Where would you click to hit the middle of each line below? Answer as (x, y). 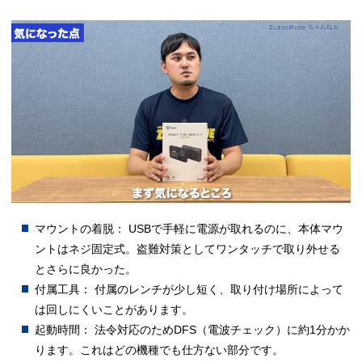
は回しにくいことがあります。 (114, 309)
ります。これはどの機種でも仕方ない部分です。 (160, 349)
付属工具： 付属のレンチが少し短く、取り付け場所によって (189, 289)
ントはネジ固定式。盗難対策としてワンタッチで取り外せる (188, 248)
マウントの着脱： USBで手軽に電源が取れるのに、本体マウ (189, 228)
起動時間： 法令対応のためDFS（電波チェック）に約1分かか (193, 329)
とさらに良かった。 (86, 269)
